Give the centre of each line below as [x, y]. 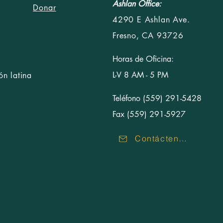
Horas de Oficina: [143, 59]
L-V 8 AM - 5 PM [141, 75]
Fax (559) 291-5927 [149, 114]
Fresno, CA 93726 [148, 36]
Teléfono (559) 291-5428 [157, 98]
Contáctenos [183, 138]
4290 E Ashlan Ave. [151, 20]
